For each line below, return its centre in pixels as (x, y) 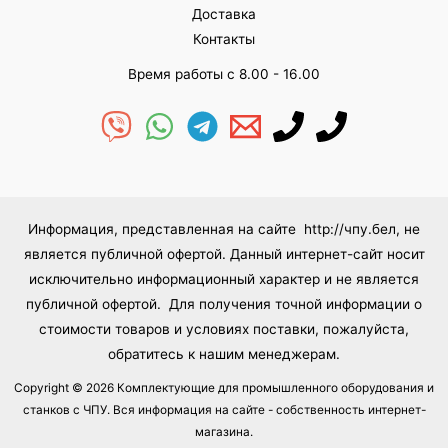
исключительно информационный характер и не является (224, 278)
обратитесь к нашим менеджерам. (224, 353)
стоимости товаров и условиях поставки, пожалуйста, (224, 328)
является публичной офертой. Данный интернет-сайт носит (224, 253)
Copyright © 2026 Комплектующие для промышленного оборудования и (224, 387)
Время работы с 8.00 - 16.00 (224, 73)
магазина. (224, 431)
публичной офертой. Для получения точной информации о (224, 303)
